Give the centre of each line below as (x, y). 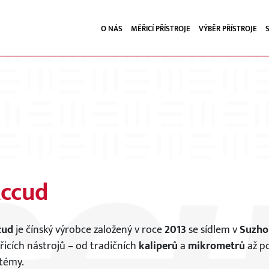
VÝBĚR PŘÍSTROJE (228, 29)
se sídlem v (213, 230)
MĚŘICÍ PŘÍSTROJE (161, 29)
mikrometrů (216, 246)
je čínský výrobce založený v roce (89, 230)
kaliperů (159, 246)
